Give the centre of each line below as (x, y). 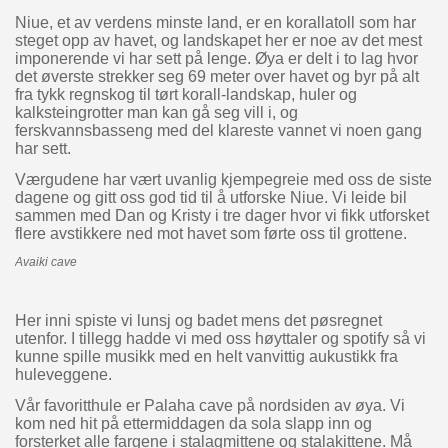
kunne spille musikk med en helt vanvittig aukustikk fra (206, 357)
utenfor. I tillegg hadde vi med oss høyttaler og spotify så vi (220, 339)
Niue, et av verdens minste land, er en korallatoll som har (215, 23)
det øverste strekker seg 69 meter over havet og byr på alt (216, 77)
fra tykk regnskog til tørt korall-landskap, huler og (185, 95)
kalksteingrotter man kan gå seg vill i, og (156, 113)
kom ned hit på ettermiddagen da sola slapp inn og (193, 424)
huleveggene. (63, 375)
